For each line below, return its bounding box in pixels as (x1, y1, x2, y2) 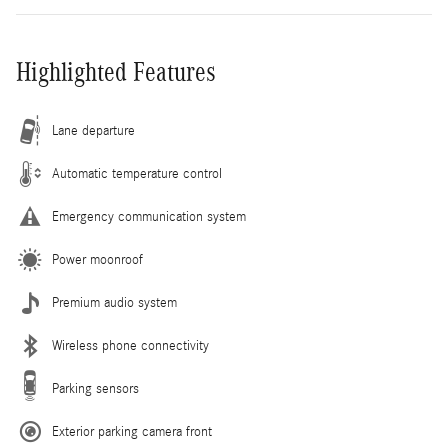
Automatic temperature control (52, 165, 222, 182)
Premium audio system (52, 294, 177, 311)
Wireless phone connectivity (52, 337, 209, 354)
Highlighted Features (16, 56, 216, 87)
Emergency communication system (52, 208, 246, 225)
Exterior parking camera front (52, 423, 212, 440)
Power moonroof (52, 251, 143, 268)
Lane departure (52, 122, 135, 139)
